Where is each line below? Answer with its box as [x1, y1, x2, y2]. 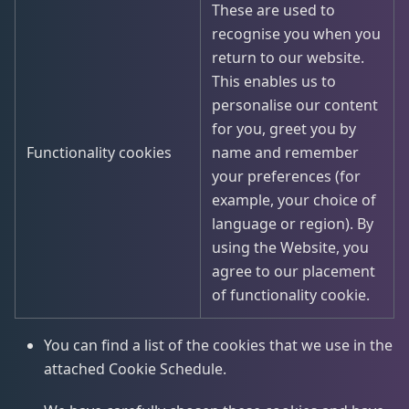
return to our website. [212, 47, 364, 68]
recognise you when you [212, 24, 381, 44]
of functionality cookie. [212, 285, 370, 305]
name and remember [212, 142, 359, 163]
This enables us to [212, 71, 336, 91]
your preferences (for [212, 166, 361, 186]
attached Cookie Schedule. [44, 359, 226, 379]
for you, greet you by [212, 119, 356, 139]
